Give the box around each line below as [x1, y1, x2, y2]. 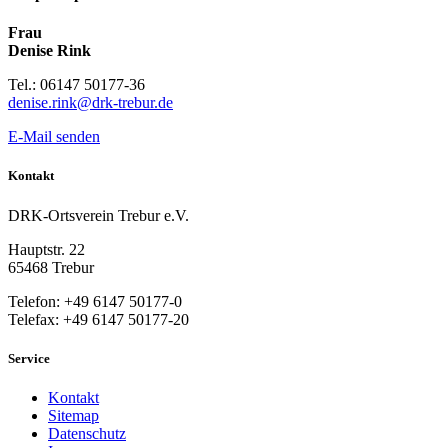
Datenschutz [48, 424, 126, 442]
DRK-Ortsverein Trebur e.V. [8, 206, 189, 224]
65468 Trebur [8, 258, 94, 276]
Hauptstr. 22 [8, 240, 85, 258]
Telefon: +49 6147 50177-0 [8, 292, 182, 310]
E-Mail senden [8, 128, 100, 146]
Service [8, 350, 50, 366]
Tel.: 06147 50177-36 [8, 76, 145, 94]
